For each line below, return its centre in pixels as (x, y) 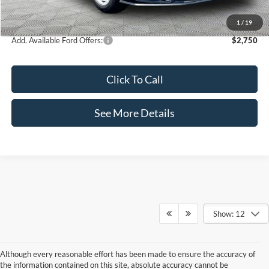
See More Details (135, 113)
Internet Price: (37, 15)
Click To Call (134, 79)
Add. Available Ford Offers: (57, 40)
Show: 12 (229, 214)
